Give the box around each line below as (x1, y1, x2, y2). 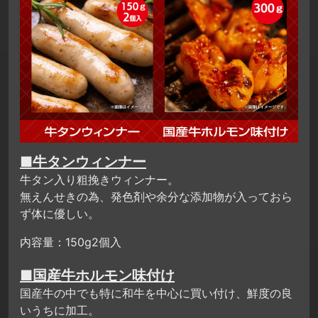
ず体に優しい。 (20, 206, 99, 221)
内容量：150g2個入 (20, 234, 121, 249)
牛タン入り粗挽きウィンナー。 (20, 172, 179, 187)
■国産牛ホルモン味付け (20, 266, 175, 284)
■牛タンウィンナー (20, 153, 146, 170)
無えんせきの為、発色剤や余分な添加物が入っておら (20, 189, 292, 204)
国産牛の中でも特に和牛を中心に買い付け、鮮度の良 (20, 285, 292, 300)
